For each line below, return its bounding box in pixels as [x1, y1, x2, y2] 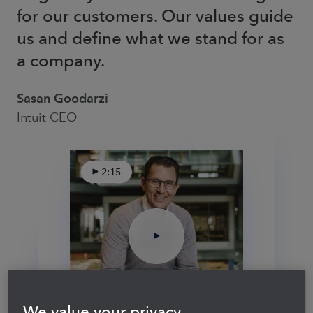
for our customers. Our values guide [17, 5, 293, 26]
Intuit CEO [17, 109, 77, 125]
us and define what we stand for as [17, 27, 284, 48]
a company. [17, 50, 105, 71]
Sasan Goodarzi [17, 90, 108, 105]
